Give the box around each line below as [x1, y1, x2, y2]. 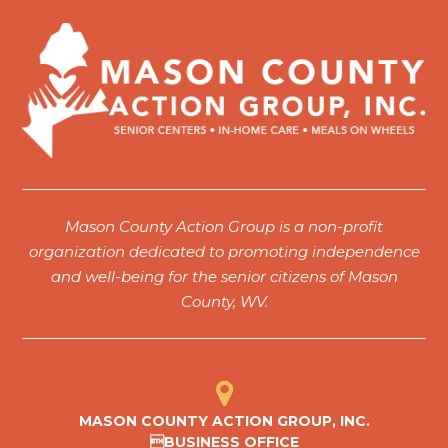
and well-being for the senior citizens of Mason [50, 267, 398, 287]
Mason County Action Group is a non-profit [65, 217, 383, 237]
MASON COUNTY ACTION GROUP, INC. [78, 412, 370, 431]
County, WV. [180, 292, 268, 312]
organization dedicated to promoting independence [28, 242, 420, 262]
